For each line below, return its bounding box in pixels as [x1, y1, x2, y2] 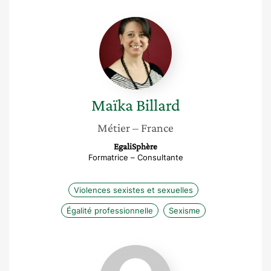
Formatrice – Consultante [88, 152, 183, 162]
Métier [97, 121, 130, 134]
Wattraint [135, 256, 177, 269]
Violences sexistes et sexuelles [73, 185, 193, 195]
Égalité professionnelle [66, 206, 153, 215]
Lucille [135, 244, 164, 256]
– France [132, 121, 174, 134]
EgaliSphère [114, 142, 157, 151]
